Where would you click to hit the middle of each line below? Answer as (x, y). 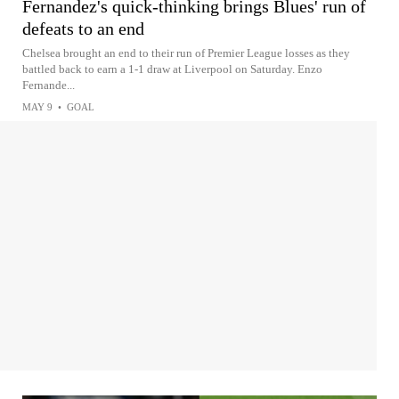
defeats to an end (83, 28)
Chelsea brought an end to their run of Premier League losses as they (186, 53)
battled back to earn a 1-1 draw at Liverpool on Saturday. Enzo (172, 69)
